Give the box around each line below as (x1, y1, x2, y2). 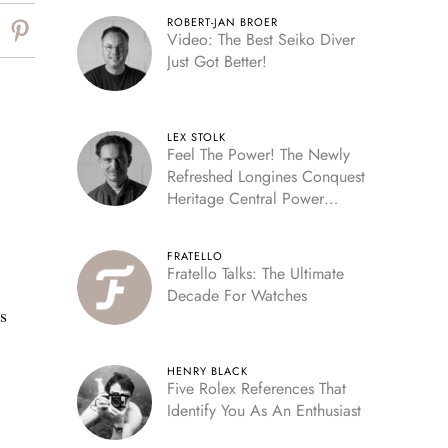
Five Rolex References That (166, 377, 346, 400)
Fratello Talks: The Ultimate (166, 262, 344, 285)
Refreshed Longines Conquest (166, 165, 365, 188)
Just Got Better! (166, 50, 267, 73)
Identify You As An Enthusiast (166, 399, 361, 422)
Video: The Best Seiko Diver (166, 28, 355, 51)
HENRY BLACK (166, 363, 248, 379)
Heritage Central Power (166, 187, 324, 210)
